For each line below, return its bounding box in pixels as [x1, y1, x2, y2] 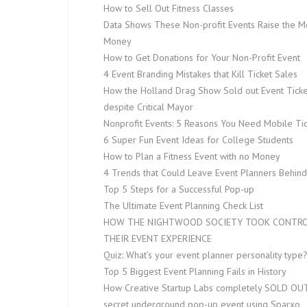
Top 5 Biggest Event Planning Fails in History [103, 265, 286, 278]
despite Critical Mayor [103, 101, 193, 113]
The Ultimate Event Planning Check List [103, 199, 263, 212]
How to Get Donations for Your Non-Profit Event [103, 51, 300, 64]
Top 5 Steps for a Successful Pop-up [103, 183, 254, 195]
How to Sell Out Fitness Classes [103, 2, 234, 14]
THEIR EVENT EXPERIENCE [103, 232, 212, 245]
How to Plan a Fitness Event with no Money [103, 150, 280, 162]
